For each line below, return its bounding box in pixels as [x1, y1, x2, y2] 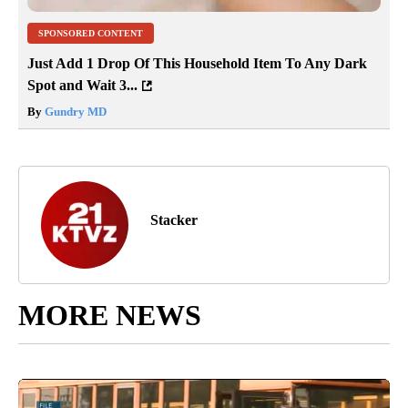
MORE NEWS [18, 299, 201, 332]
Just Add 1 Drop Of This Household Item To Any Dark [27, 56, 367, 72]
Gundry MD [42, 105, 107, 119]
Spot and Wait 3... [27, 77, 138, 94]
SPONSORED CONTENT [38, 28, 143, 39]
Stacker [150, 212, 198, 229]
